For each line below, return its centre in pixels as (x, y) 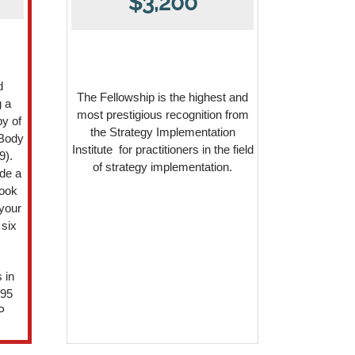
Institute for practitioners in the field (162, 149)
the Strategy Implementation (162, 132)
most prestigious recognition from (162, 115)
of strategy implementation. (162, 167)
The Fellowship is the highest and (162, 97)
